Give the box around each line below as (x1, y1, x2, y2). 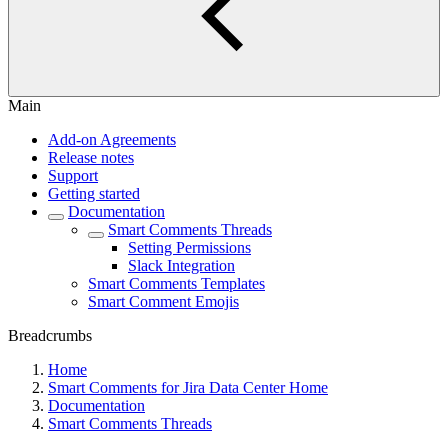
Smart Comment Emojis (88, 293, 239, 310)
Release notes (48, 149, 134, 166)
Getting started (48, 185, 140, 202)
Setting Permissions (128, 239, 251, 256)
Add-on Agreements (48, 131, 176, 148)
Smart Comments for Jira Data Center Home (48, 379, 328, 396)
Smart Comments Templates (88, 275, 265, 292)
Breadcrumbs (8, 327, 92, 344)
